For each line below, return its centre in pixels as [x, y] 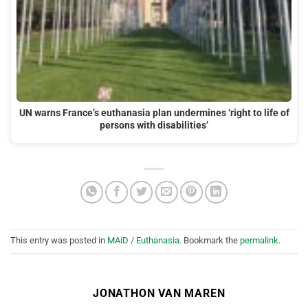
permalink [259, 241]
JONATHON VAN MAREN [159, 293]
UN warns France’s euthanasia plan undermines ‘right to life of [154, 113]
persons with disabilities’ [154, 126]
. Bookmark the [210, 241]
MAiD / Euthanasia [143, 241]
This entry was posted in [59, 241]
